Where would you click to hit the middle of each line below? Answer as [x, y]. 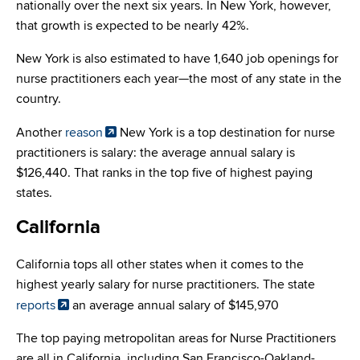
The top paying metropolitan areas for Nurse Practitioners [176, 339]
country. [39, 99]
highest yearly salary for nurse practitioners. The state [166, 285]
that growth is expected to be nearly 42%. [133, 26]
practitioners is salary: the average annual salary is [155, 153]
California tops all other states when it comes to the [160, 265]
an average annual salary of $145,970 [174, 306]
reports [36, 306]
